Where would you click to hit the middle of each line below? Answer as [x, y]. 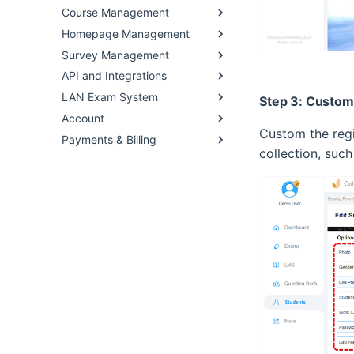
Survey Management [115, 55]
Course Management [115, 12]
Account [83, 118]
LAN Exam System [110, 97]
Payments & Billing [109, 139]
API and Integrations [114, 76]
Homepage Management [126, 33]
